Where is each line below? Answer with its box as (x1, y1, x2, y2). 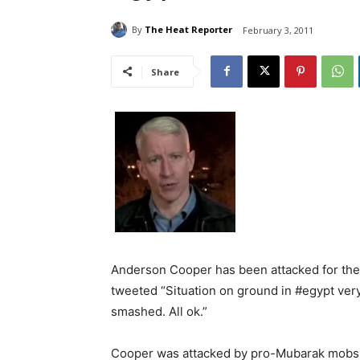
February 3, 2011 (243, 23, 313, 36)
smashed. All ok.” (111, 303, 207, 319)
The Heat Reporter (145, 23, 232, 36)
